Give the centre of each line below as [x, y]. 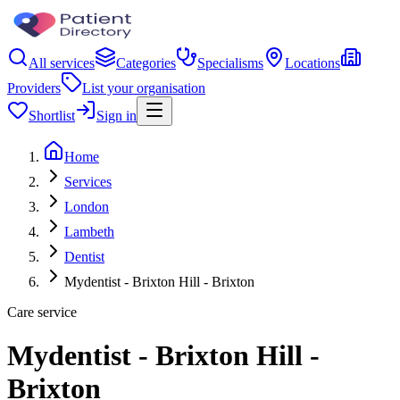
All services [62, 63]
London [87, 207]
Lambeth [89, 232]
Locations [312, 63]
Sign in [117, 116]
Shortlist [52, 116]
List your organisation [144, 88]
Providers [34, 88]
